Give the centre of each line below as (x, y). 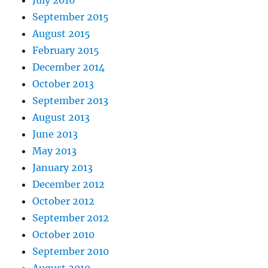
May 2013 (55, 151)
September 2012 (71, 218)
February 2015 (66, 51)
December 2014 (69, 67)
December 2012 (69, 185)
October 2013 (63, 84)
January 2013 (63, 168)
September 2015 (71, 17)
